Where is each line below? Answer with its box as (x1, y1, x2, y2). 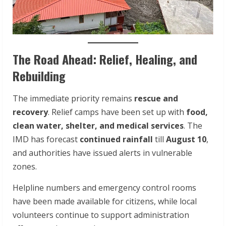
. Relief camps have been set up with (48, 106, 186, 118)
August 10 (166, 133, 206, 145)
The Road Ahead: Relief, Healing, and (13, 49, 197, 68)
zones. (13, 160, 37, 172)
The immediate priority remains (13, 92, 134, 104)
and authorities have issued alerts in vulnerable (13, 147, 192, 158)
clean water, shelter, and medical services (13, 120, 184, 131)
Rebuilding (13, 66, 66, 85)
